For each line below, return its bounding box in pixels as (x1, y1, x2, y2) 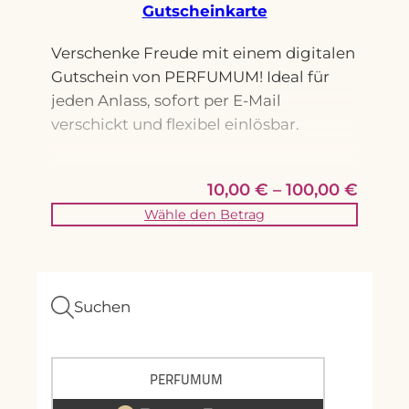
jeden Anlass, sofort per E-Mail (51, 91, 281, 110)
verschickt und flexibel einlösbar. (51, 115, 299, 134)
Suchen (74, 298, 131, 317)
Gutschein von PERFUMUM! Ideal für (51, 68, 330, 87)
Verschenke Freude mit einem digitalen (51, 44, 355, 63)
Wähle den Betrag (144, 206, 265, 224)
